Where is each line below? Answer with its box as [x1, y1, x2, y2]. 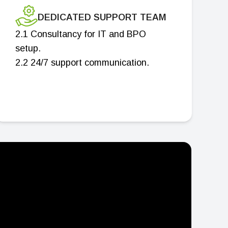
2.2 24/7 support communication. [15, 58, 149, 68]
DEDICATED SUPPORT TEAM [37, 12, 166, 22]
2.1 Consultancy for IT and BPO [15, 29, 146, 39]
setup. [15, 43, 41, 53]
